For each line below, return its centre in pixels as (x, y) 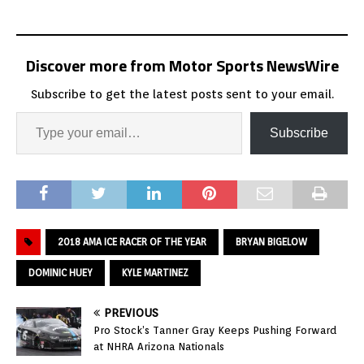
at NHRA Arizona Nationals (159, 346)
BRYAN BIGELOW (271, 241)
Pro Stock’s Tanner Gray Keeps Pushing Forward (215, 330)
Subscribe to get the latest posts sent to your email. (182, 94)
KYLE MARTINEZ (155, 272)
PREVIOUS (131, 312)
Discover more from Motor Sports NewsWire (182, 65)
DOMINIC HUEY (61, 272)
